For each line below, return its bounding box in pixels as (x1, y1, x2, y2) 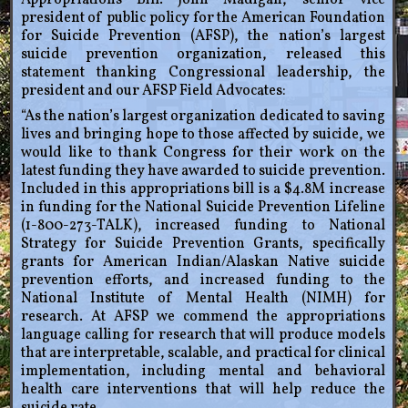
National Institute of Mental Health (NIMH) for (20, 289, 385, 310)
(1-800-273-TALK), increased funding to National (20, 216, 385, 237)
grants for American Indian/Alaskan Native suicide (20, 252, 385, 273)
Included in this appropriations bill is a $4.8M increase (20, 179, 385, 200)
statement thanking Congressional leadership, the (20, 63, 385, 84)
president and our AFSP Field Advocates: (20, 81, 286, 102)
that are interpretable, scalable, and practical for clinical (20, 343, 385, 364)
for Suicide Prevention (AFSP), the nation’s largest (20, 26, 385, 47)
